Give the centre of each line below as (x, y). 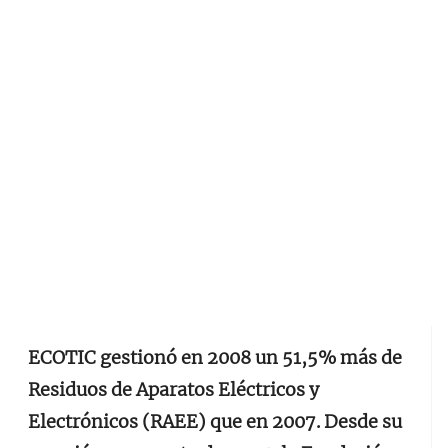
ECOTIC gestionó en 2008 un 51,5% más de (215, 357)
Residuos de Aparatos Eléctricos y (173, 389)
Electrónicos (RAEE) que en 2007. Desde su (215, 421)
